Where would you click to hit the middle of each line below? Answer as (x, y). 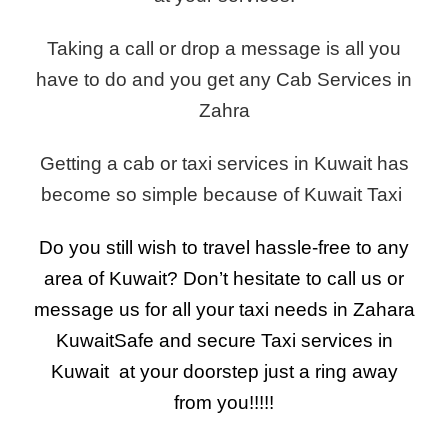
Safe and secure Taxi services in (253, 340)
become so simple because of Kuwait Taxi (224, 194)
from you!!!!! (224, 402)
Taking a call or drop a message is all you (224, 48)
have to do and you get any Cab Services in (224, 79)
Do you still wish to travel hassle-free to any (224, 247)
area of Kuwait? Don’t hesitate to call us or (224, 278)
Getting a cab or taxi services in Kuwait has (224, 163)
